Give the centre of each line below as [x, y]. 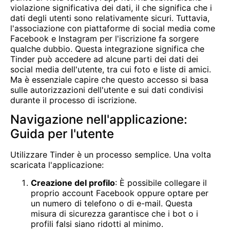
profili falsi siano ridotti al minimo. [97, 224]
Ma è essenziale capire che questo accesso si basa [109, 79]
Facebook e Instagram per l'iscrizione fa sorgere [104, 38]
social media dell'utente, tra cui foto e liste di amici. [111, 69]
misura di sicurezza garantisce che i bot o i [114, 213]
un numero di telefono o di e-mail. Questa [112, 203]
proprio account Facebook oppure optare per [120, 193]
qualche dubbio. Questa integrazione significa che [107, 49]
